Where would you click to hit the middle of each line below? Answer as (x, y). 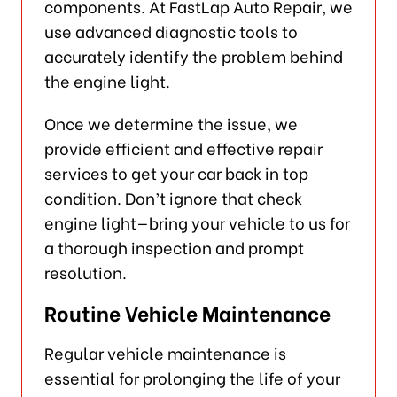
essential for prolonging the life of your (192, 377)
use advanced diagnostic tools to (171, 30)
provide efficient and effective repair (183, 147)
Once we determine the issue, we (171, 122)
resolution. (85, 271)
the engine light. (107, 80)
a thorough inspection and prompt (174, 246)
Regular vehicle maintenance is (165, 352)
